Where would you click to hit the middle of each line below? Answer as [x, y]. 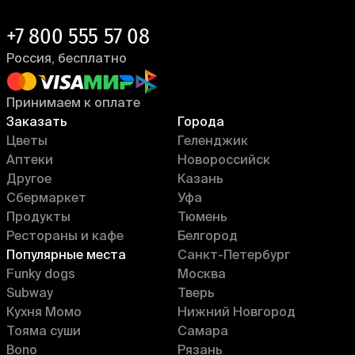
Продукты [38, 218]
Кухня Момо [44, 313]
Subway [30, 294]
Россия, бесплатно [67, 59]
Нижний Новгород [237, 313]
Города [201, 123]
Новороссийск [224, 161]
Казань [200, 180]
